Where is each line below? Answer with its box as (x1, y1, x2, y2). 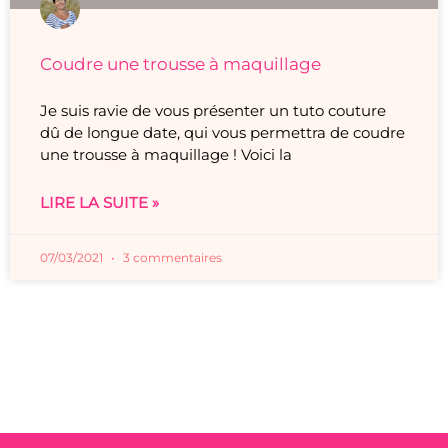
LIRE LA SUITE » (40, 193, 159, 213)
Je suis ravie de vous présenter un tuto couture (40, 101, 386, 121)
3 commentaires (120, 250, 222, 266)
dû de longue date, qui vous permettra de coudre (40, 123, 405, 143)
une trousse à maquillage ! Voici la (40, 145, 292, 165)
